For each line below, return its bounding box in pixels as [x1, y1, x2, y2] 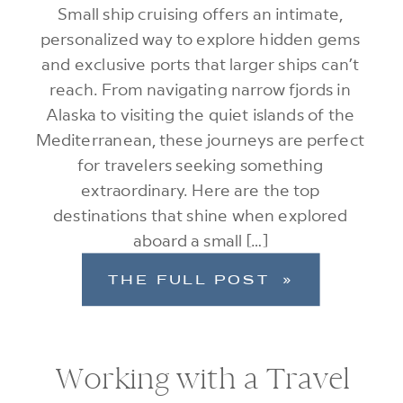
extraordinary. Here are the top [80, 178, 320, 201]
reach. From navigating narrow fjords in [49, 77, 351, 100]
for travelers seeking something [77, 153, 324, 175]
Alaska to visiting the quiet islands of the [46, 103, 355, 125]
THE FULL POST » [108, 270, 294, 290]
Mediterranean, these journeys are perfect [35, 128, 365, 150]
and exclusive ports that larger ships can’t [41, 52, 359, 75]
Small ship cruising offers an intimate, [57, 2, 344, 24]
